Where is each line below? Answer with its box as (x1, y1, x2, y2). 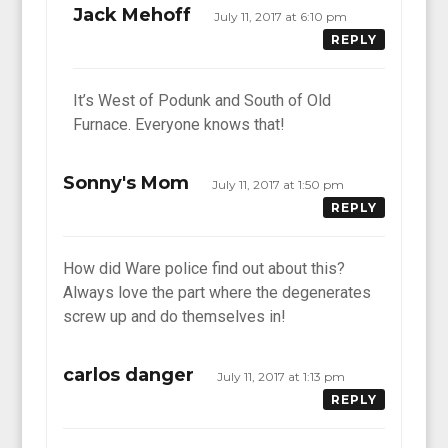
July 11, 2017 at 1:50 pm (212, 176, 348, 192)
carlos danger (63, 363, 195, 386)
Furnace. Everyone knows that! (73, 114, 286, 134)
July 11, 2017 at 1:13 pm (217, 368, 349, 384)
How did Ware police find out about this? (63, 258, 346, 278)
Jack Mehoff (73, 3, 192, 26)
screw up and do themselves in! (63, 306, 287, 326)
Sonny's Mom (63, 171, 190, 194)
